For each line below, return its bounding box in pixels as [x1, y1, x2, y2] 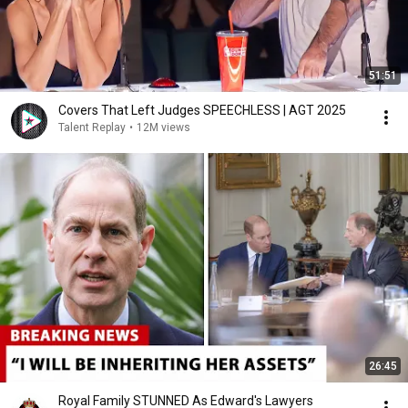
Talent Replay [58, 121, 126, 134]
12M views [137, 121, 190, 134]
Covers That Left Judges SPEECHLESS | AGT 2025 [58, 103, 346, 117]
